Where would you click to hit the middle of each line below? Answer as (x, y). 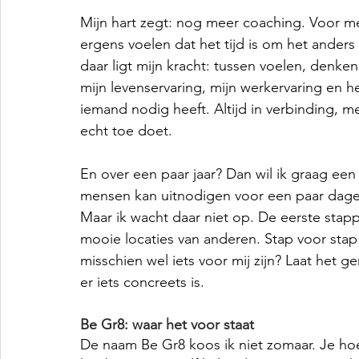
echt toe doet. (126, 130)
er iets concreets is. (142, 282)
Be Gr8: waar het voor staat (167, 324)
